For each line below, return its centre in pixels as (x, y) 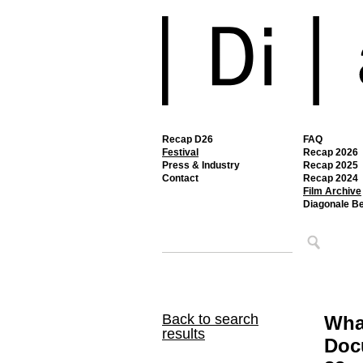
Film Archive (332, 191)
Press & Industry (201, 165)
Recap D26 (188, 139)
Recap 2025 (331, 165)
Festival (180, 152)
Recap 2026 (331, 152)
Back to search (210, 319)
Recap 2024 (331, 178)
